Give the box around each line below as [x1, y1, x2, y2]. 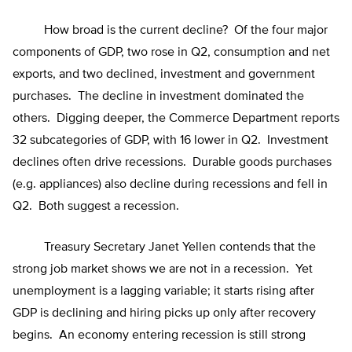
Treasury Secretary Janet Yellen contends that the [13, 241, 316, 255]
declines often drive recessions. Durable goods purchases [13, 156, 332, 170]
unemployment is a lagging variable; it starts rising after [13, 285, 314, 299]
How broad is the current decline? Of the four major [13, 24, 328, 38]
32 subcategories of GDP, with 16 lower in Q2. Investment [13, 134, 328, 148]
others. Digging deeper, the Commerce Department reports [13, 112, 339, 126]
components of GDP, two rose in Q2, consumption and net [13, 46, 330, 60]
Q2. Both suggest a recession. [13, 200, 179, 214]
